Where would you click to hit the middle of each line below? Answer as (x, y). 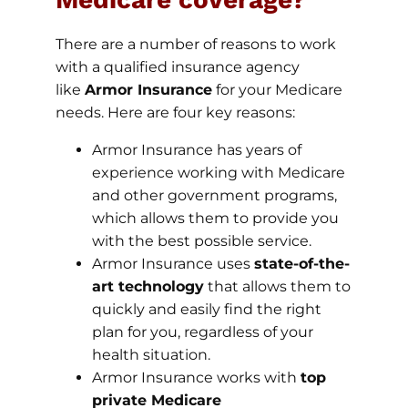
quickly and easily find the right (206, 309)
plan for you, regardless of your (202, 331)
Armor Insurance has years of (196, 149)
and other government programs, (214, 195)
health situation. (151, 354)
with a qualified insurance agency (177, 66)
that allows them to (277, 286)
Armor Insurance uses (173, 263)
